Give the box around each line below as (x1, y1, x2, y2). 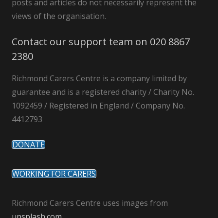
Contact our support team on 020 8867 (12, 35, 190, 48)
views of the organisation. (12, 10, 106, 21)
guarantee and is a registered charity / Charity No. (12, 86, 194, 97)
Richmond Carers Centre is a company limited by (12, 73, 187, 84)
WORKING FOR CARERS (12, 168, 96, 179)
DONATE (12, 139, 45, 150)
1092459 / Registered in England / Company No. (12, 100, 185, 111)
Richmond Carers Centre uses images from (12, 197, 168, 208)
